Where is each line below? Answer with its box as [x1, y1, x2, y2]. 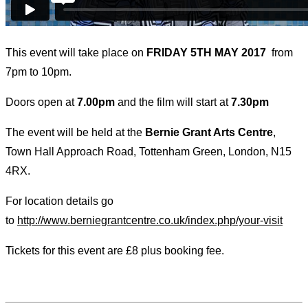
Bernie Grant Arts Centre [145, 126, 273, 139]
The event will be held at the [5, 126, 145, 139]
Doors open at [5, 96, 77, 109]
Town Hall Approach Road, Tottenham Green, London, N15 [5, 146, 291, 158]
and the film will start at [115, 96, 231, 109]
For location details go [5, 195, 113, 208]
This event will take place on [5, 47, 146, 59]
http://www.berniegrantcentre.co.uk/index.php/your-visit [17, 214, 283, 227]
